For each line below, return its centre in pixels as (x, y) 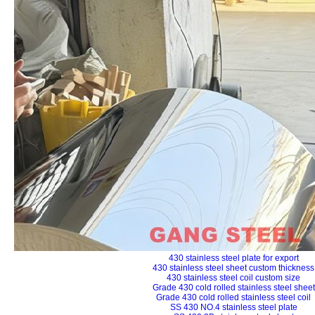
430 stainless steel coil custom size (233, 278)
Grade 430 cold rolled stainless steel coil (233, 297)
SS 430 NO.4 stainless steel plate (233, 307)
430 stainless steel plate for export (233, 258)
